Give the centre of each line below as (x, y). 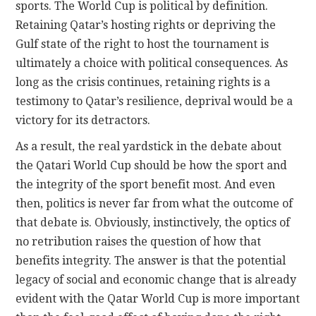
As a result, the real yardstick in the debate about (149, 147)
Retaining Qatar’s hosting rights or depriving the (146, 25)
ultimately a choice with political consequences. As (152, 63)
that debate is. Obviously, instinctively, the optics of (153, 223)
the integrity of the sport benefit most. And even (146, 185)
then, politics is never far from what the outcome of (154, 204)
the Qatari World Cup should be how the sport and (152, 166)
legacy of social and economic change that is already (156, 280)
